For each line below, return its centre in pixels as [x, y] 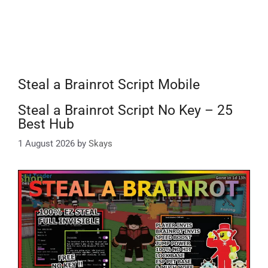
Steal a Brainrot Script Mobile [109, 85]
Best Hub [46, 124]
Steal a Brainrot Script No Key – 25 [125, 110]
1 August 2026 [46, 143]
